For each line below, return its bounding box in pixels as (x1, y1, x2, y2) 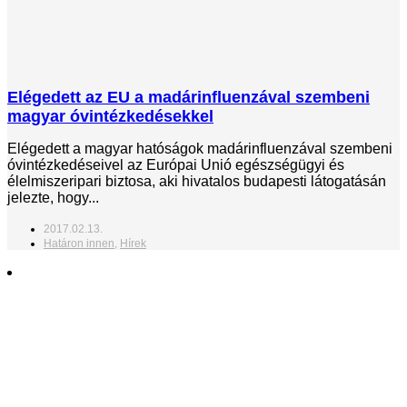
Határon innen (44, 236, 114, 250)
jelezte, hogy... (7, 189, 99, 205)
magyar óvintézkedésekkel (7, 106, 213, 125)
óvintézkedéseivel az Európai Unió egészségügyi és (7, 156, 344, 173)
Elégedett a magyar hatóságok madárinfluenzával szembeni (7, 140, 392, 156)
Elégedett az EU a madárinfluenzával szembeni (7, 87, 370, 106)
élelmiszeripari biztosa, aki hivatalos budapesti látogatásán (7, 173, 386, 189)
